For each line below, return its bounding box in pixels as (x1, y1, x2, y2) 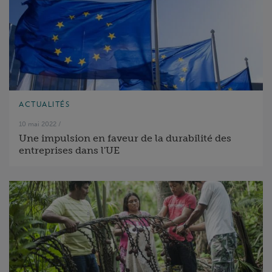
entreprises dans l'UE (19, 144, 120, 156)
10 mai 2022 (19, 120, 56, 128)
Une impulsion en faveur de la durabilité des (19, 132, 231, 144)
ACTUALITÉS (19, 100, 70, 109)
